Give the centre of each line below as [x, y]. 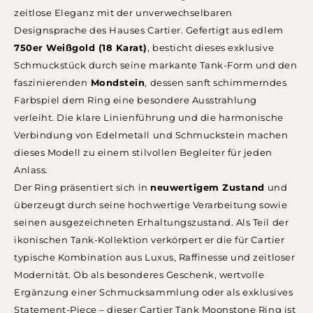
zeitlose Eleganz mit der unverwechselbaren [123, 13]
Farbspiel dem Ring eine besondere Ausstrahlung [136, 100]
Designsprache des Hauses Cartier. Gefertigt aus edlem [149, 30]
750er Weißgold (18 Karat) [81, 48]
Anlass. [31, 170]
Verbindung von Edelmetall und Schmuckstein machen [151, 135]
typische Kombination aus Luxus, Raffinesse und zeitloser [155, 257]
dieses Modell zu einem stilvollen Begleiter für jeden [143, 152]
